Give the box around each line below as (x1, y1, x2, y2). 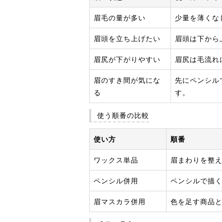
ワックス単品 (94, 155, 138, 164)
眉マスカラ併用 (94, 197, 146, 206)
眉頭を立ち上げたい (94, 34, 161, 43)
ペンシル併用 (94, 176, 138, 185)
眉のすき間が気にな (94, 75, 161, 84)
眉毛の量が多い (94, 13, 146, 22)
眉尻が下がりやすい (94, 55, 161, 63)
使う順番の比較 (97, 111, 149, 119)
